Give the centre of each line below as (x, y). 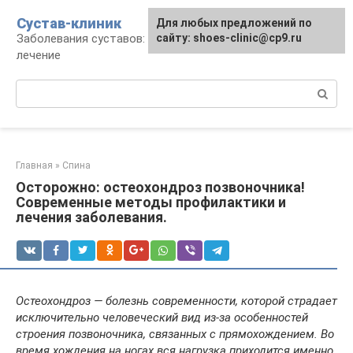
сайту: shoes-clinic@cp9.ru (229, 38)
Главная (34, 165)
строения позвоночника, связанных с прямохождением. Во (175, 334)
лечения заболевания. (91, 217)
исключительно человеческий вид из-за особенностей (162, 318)
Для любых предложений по (234, 23)
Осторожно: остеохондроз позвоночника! (160, 187)
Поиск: (34, 87)
